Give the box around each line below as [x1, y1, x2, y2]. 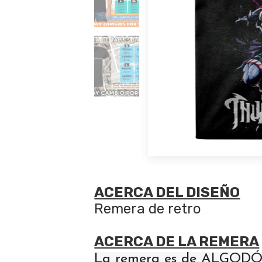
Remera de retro [94, 201, 202, 218]
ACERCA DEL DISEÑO [94, 184, 240, 201]
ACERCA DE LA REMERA [94, 233, 260, 250]
